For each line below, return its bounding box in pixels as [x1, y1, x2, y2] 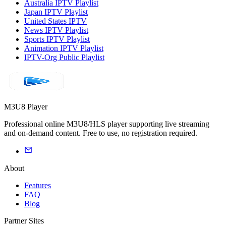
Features [24, 181, 51, 190]
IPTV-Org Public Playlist [24, 53, 104, 62]
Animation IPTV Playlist [24, 44, 103, 53]
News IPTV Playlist [24, 26, 88, 35]
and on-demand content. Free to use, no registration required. [4, 129, 197, 138]
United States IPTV [24, 17, 87, 26]
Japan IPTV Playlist [24, 8, 88, 17]
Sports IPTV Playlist [24, 35, 90, 44]
